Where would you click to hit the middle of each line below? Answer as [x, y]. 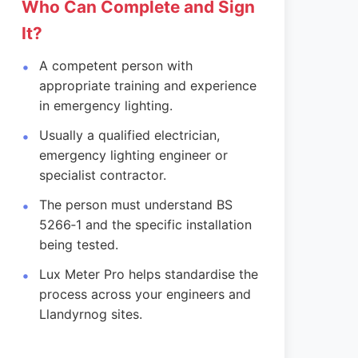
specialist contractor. [103, 175]
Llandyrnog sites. [91, 314]
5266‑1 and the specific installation [146, 225]
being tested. [79, 245]
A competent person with [116, 66]
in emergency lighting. [106, 105]
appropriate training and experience [148, 86]
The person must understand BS [136, 205]
